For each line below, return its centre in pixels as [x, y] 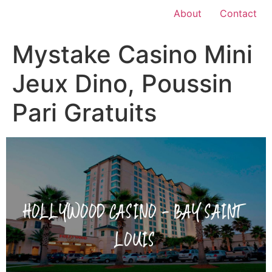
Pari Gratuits [84, 113]
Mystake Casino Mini [132, 54]
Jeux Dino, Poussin [122, 83]
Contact [238, 13]
